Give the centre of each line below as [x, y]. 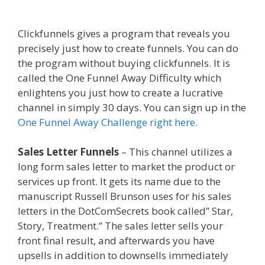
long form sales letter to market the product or [126, 167]
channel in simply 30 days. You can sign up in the [132, 107]
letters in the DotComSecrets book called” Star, [125, 211]
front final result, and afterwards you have [116, 241]
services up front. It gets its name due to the [119, 182]
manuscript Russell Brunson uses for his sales [125, 196]
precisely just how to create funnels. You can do [128, 48]
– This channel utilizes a [176, 152]
